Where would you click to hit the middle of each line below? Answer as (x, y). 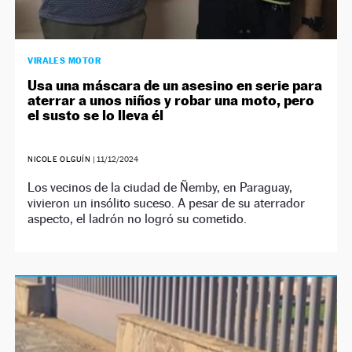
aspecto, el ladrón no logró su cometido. (137, 218)
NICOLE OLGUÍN (59, 159)
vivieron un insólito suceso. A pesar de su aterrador (167, 203)
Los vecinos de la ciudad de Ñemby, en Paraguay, (160, 187)
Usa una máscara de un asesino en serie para (175, 85)
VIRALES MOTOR (64, 60)
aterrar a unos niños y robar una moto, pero (171, 100)
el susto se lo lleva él (96, 115)
